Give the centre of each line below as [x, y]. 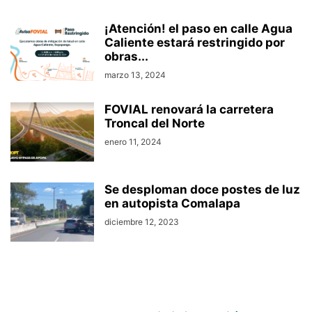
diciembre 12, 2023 [142, 222]
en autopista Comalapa [172, 204]
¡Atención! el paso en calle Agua [198, 29]
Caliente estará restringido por [195, 43]
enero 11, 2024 [133, 142]
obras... [126, 57]
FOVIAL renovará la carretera [189, 110]
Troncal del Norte [155, 124]
